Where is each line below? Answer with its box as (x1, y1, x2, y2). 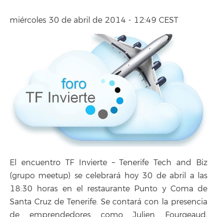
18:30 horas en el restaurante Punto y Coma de (10, 184, 207, 194)
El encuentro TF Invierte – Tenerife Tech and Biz (10, 157, 207, 168)
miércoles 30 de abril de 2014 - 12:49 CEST (10, 15, 178, 25)
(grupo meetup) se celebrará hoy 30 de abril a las (10, 170, 207, 181)
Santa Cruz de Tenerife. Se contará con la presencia (10, 197, 207, 207)
